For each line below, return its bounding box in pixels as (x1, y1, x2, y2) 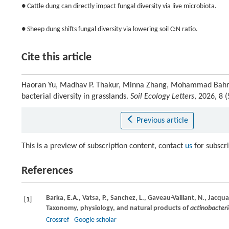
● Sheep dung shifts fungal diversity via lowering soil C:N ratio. (21, 26, 198, 33)
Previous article (136, 117, 188, 125)
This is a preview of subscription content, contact (21, 142, 185, 150)
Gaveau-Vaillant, (148, 194, 198, 202)
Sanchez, (110, 194, 139, 202)
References (21, 165, 73, 177)
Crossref (46, 216, 69, 224)
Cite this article (21, 52, 91, 63)
